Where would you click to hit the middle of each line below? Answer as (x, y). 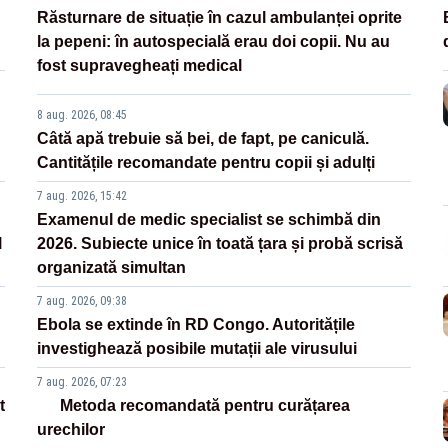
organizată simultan (112, 267)
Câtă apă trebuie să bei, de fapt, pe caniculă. (203, 138)
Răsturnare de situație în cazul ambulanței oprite (220, 17)
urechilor (71, 429)
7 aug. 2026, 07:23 (82, 381)
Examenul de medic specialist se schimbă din (209, 219)
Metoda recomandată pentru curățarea (204, 405)
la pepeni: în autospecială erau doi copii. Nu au (214, 41)
